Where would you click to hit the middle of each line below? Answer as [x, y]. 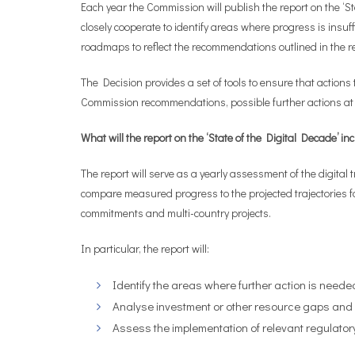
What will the [112, 137]
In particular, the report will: [145, 248]
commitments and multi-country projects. [176, 213]
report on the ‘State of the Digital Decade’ [242, 137]
